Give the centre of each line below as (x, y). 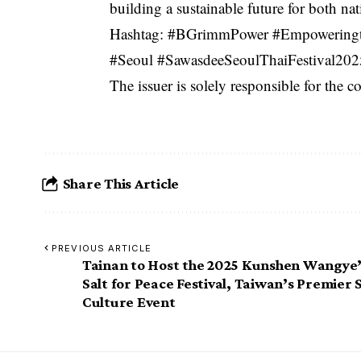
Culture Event (129, 302)
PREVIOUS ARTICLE (102, 249)
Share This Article (121, 183)
